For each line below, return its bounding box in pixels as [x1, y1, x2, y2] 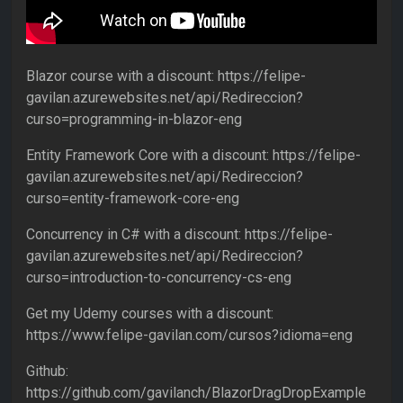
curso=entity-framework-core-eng [26, 190, 239, 208]
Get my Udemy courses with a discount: [26, 305, 273, 323]
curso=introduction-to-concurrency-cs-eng [26, 269, 291, 287]
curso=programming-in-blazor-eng [26, 111, 242, 129]
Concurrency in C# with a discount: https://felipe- [26, 226, 333, 244]
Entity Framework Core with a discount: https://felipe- [26, 147, 361, 165]
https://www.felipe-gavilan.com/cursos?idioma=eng [26, 327, 353, 345]
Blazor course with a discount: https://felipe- [26, 67, 306, 85]
